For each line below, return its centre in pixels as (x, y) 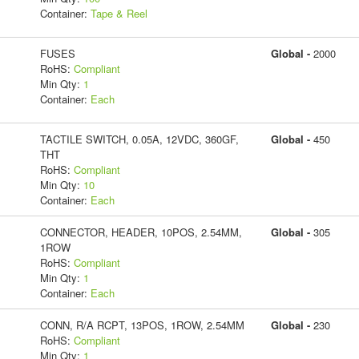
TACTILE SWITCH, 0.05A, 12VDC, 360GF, (139, 139)
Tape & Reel (119, 13)
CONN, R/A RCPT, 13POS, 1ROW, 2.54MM (142, 325)
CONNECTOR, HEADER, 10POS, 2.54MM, (141, 232)
